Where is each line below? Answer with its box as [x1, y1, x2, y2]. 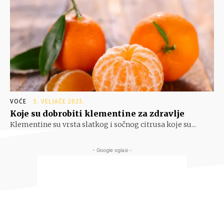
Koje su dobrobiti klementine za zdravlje [10, 108, 184, 119]
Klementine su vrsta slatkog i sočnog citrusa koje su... [10, 120, 196, 129]
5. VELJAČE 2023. [33, 98, 84, 105]
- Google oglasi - [92, 147, 132, 153]
